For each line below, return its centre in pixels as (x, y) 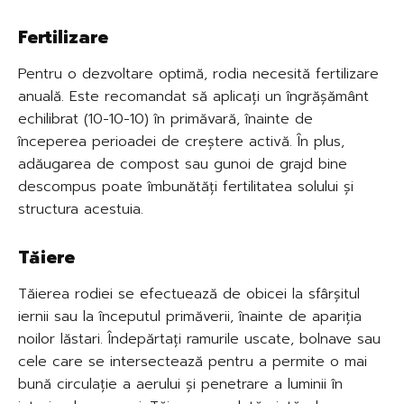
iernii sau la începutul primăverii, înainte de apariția (190, 316)
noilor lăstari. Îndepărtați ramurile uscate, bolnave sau (199, 339)
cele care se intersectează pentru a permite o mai (193, 361)
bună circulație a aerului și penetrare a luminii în (180, 384)
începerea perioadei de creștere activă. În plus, (181, 141)
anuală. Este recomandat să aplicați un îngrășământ (193, 96)
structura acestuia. (81, 209)
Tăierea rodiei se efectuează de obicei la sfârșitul (189, 294)
